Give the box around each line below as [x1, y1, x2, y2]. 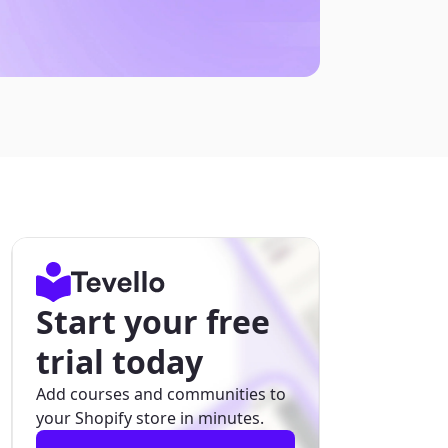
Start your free [35, 300, 270, 343]
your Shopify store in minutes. [35, 407, 264, 429]
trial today [35, 340, 203, 383]
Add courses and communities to [35, 383, 286, 405]
